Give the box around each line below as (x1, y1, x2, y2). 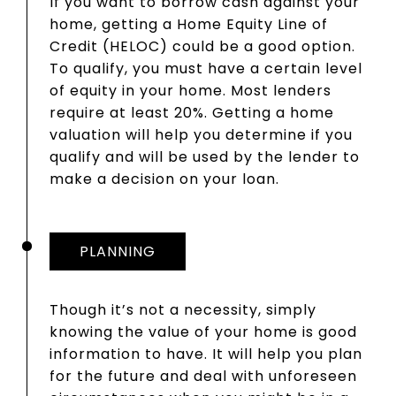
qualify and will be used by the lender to (49, 146, 360, 167)
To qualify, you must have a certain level (49, 57, 362, 79)
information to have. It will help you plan (49, 343, 362, 364)
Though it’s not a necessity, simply (49, 299, 316, 320)
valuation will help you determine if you (49, 124, 353, 145)
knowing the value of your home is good (49, 321, 357, 342)
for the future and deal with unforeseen (49, 365, 357, 386)
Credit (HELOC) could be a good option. (49, 35, 355, 57)
